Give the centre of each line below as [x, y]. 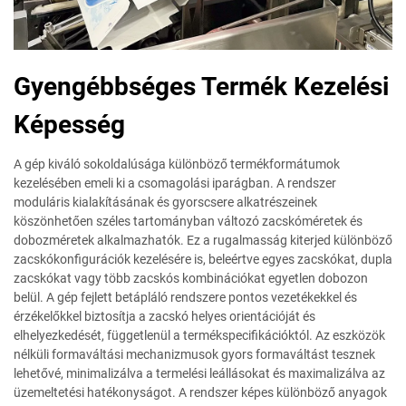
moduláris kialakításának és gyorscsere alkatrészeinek [165, 202]
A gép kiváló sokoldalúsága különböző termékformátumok [177, 164]
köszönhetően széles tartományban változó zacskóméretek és [188, 221]
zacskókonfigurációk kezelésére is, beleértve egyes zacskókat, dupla [203, 259]
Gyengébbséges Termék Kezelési [201, 86]
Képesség [69, 124]
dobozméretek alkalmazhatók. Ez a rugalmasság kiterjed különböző [203, 240]
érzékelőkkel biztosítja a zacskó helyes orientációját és [164, 316]
